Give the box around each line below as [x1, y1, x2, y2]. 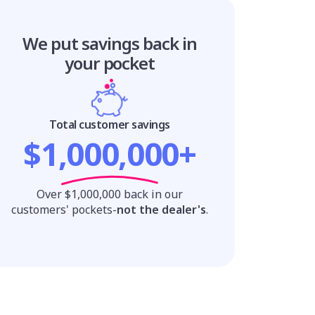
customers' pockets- [11, 202, 117, 218]
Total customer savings [49, 117, 170, 133]
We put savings [22, 32, 143, 56]
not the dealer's [117, 202, 206, 218]
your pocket [64, 51, 155, 75]
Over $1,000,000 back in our [37, 186, 183, 202]
